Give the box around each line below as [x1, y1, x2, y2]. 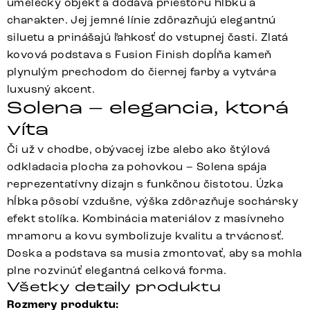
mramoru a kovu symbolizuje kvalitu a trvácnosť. [7, 229, 284, 243]
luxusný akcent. [7, 82, 95, 96]
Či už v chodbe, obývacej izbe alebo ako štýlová [7, 143, 271, 156]
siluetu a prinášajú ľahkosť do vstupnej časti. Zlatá [7, 30, 289, 44]
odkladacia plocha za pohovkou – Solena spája [7, 160, 267, 174]
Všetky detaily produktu [7, 278, 221, 296]
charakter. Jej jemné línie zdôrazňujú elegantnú [7, 13, 276, 27]
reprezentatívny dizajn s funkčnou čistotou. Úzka [7, 177, 284, 191]
